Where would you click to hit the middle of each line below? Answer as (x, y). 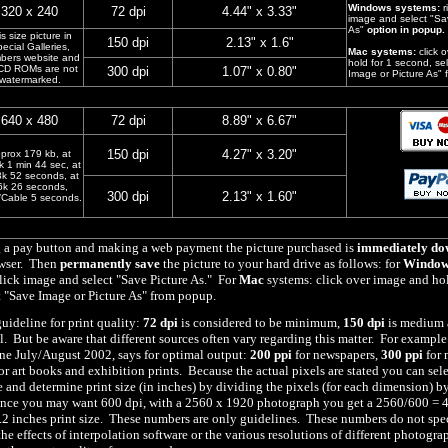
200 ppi (271, 354)
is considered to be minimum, (260, 322)
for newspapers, (336, 354)
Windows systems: (394, 7)
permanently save (110, 263)
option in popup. (406, 29)
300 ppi (402, 354)
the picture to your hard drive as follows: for (281, 263)
